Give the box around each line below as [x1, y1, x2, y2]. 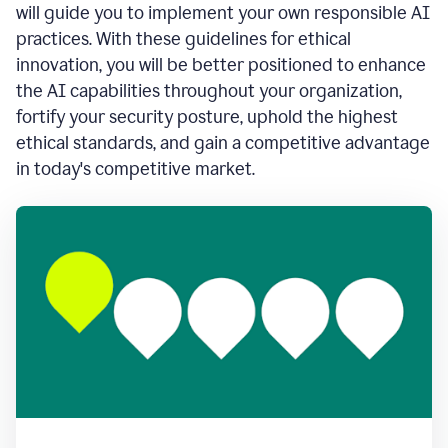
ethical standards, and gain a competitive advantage [16, 132, 430, 154]
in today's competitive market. [16, 158, 255, 180]
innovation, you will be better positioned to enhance [16, 54, 426, 76]
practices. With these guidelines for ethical [16, 28, 351, 50]
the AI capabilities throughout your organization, [16, 80, 402, 102]
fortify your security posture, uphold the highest [16, 106, 398, 128]
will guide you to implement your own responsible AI [16, 2, 430, 24]
